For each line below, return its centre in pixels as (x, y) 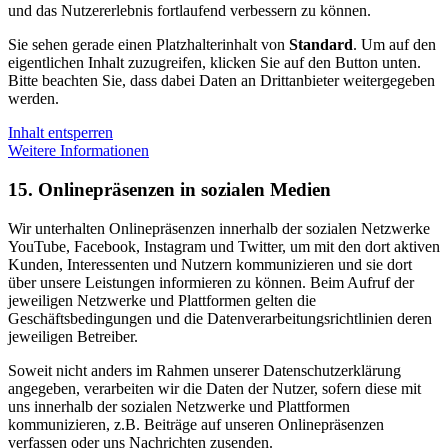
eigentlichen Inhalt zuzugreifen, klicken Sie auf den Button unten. (214, 63)
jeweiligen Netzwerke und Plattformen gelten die (162, 300)
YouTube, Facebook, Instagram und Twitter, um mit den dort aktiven (224, 246)
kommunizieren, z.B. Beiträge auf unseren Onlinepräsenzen (196, 424)
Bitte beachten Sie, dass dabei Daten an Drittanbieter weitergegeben (221, 81)
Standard (321, 45)
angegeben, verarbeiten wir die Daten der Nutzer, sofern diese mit (214, 388)
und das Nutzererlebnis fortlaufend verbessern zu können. (189, 11)
